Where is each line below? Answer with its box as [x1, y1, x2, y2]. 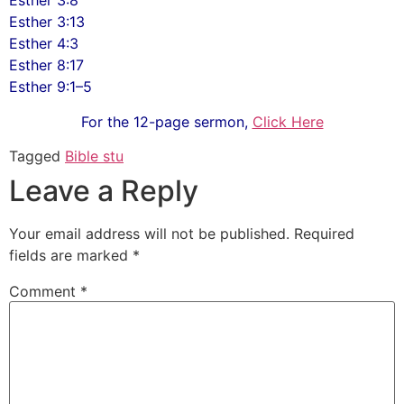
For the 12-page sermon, [80, 112, 252, 131]
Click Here [252, 112, 324, 131]
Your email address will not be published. [9, 225, 289, 243]
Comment [9, 282, 80, 301]
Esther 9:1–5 [9, 78, 92, 96]
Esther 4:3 [9, 34, 78, 53]
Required [294, 225, 354, 243]
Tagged [9, 147, 65, 166]
